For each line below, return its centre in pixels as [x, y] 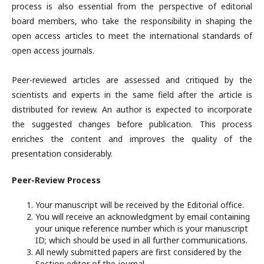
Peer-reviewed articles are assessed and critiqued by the [132, 80]
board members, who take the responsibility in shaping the [132, 21]
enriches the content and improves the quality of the [132, 139]
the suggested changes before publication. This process [132, 124]
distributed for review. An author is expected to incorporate [132, 109]
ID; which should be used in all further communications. [141, 240]
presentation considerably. [62, 154]
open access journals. [53, 50]
